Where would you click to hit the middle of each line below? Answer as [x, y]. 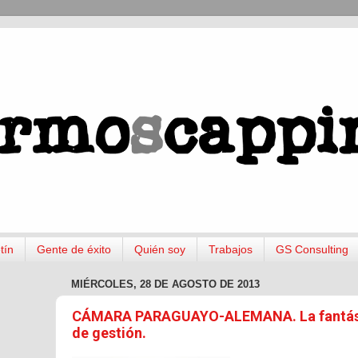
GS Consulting [312, 250]
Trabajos [230, 250]
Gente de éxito [74, 250]
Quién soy [159, 250]
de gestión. [109, 332]
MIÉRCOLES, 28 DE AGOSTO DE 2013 [165, 284]
